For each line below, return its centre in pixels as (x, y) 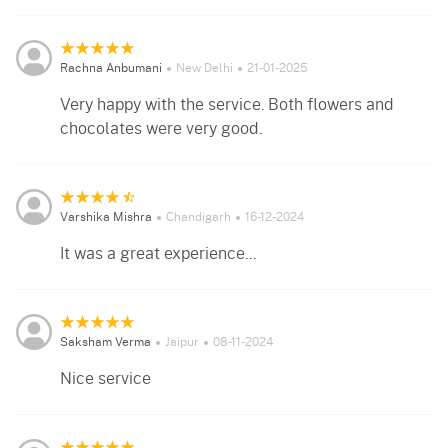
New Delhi (204, 68)
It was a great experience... (158, 254)
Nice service (105, 379)
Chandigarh (198, 217)
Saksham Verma (105, 342)
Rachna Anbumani (111, 68)
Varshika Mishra (106, 217)
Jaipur (182, 342)
